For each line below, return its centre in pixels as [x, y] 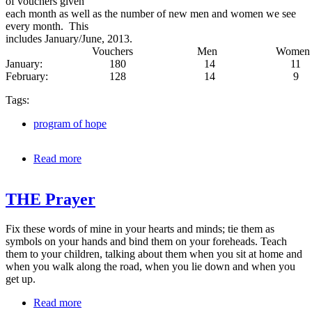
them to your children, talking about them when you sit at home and [154, 254]
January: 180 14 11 [153, 64]
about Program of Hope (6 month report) [171, 159]
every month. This [47, 26]
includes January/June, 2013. [69, 39]
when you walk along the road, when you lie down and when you [150, 267]
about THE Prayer [122, 303]
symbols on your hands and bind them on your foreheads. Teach [146, 242]
